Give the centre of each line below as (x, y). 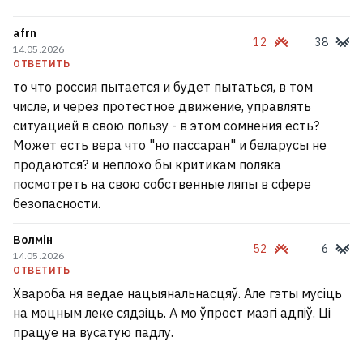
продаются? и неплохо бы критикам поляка (147, 164)
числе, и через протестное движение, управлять (162, 106)
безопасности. (57, 203)
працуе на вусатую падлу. (93, 332)
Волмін (33, 240)
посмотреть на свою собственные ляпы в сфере (162, 184)
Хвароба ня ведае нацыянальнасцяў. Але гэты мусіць (177, 293)
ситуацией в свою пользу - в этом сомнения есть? (166, 126)
